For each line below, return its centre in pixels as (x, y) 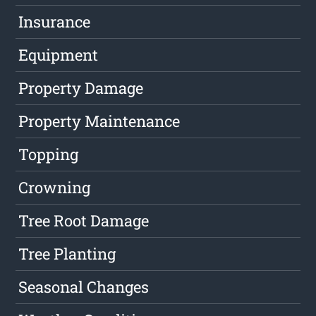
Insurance (55, 22)
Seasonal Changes (84, 287)
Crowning (55, 188)
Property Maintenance (99, 121)
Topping (49, 154)
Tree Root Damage (84, 221)
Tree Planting (67, 254)
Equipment (59, 55)
